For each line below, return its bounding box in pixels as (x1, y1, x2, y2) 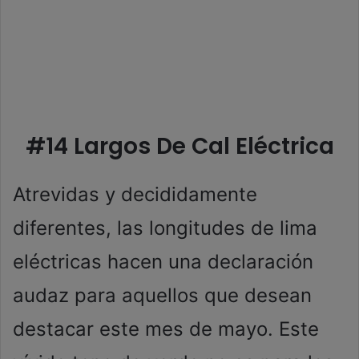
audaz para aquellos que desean (13, 284, 312, 308)
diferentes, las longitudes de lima (13, 216, 317, 240)
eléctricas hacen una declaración (13, 250, 313, 274)
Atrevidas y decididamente (13, 183, 257, 207)
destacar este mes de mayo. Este (13, 317, 319, 341)
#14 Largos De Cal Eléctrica (25, 131, 334, 163)
